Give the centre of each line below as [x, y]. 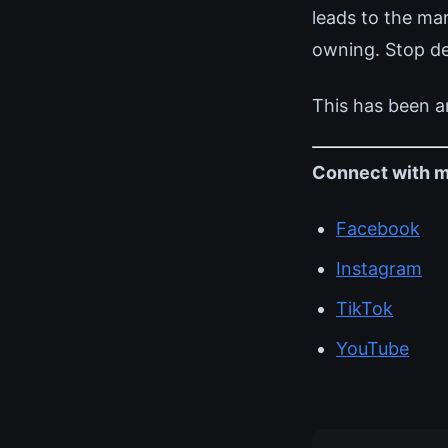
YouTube [372, 348]
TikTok [364, 308]
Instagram [379, 268]
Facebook [378, 228]
